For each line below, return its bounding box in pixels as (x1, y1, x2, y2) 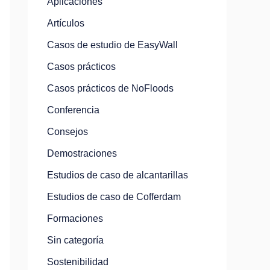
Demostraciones (47, 148, 117, 159)
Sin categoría (47, 235, 104, 245)
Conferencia (47, 105, 99, 115)
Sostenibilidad (47, 257, 108, 267)
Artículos (47, 18, 84, 28)
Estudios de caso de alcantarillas (47, 170, 188, 180)
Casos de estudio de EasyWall (47, 40, 178, 50)
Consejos (47, 127, 88, 137)
